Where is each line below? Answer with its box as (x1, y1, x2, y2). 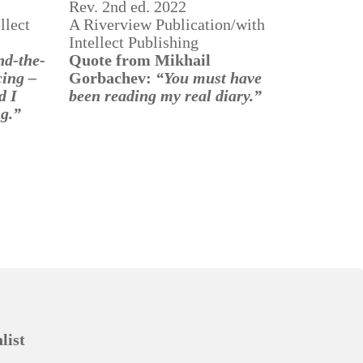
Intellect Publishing (68, 32, 199, 51)
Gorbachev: (68, 68, 152, 87)
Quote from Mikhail (68, 50, 211, 69)
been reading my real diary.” (68, 86, 262, 105)
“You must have (155, 68, 262, 87)
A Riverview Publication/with (68, 15, 265, 33)
